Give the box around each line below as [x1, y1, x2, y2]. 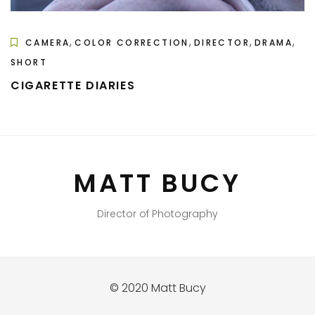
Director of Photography [97, 206, 218, 221]
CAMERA [25, 36, 70, 49]
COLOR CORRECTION [75, 36, 189, 49]
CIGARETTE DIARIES [11, 77, 136, 94]
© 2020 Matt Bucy [109, 279, 206, 296]
